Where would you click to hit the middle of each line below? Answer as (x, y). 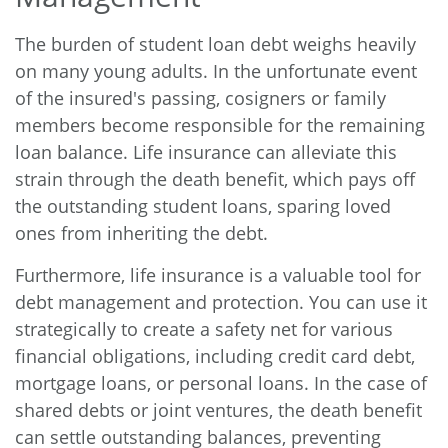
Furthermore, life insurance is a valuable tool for (218, 274)
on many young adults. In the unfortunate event (216, 70)
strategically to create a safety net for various (204, 328)
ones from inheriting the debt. (141, 232)
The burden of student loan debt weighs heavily (215, 43)
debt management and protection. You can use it (221, 301)
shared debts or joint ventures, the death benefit (218, 409)
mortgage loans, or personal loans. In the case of (221, 382)
